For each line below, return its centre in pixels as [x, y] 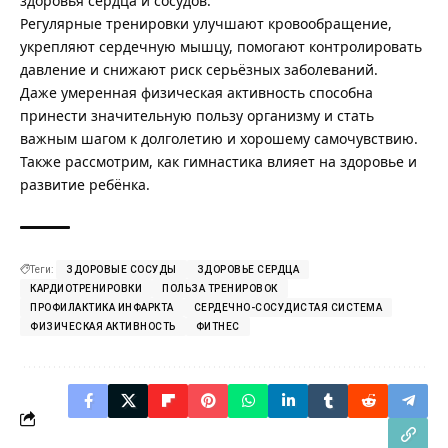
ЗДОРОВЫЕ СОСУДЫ [121, 270]
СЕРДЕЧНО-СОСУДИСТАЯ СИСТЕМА [287, 308]
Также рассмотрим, [88, 162]
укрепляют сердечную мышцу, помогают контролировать [221, 47]
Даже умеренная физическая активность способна [196, 93]
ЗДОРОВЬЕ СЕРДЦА [247, 270]
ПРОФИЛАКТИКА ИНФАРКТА [102, 308]
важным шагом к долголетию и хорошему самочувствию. [219, 139]
